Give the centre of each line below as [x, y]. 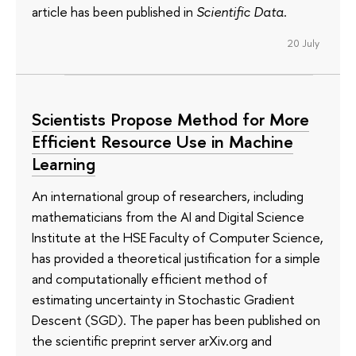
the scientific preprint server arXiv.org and [152, 340]
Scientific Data [240, 12]
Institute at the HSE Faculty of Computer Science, [178, 237]
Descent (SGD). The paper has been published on [176, 319]
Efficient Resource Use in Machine [163, 142]
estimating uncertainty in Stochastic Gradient [163, 299]
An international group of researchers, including [168, 195]
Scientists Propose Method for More [170, 120]
